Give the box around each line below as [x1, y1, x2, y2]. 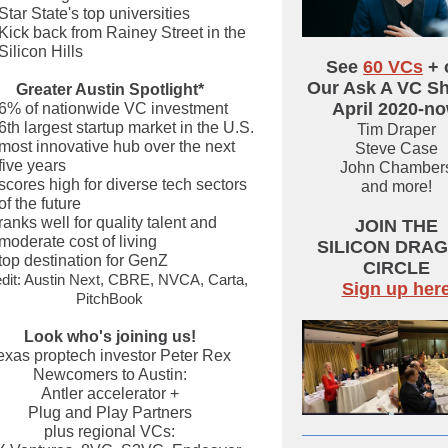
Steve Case [354, 140, 438, 157]
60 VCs [363, 57, 423, 77]
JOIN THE [354, 216, 438, 236]
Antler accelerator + [40, 385, 179, 402]
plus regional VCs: [44, 423, 175, 440]
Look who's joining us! [23, 328, 196, 345]
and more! [360, 178, 432, 195]
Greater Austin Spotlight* [15, 81, 204, 98]
